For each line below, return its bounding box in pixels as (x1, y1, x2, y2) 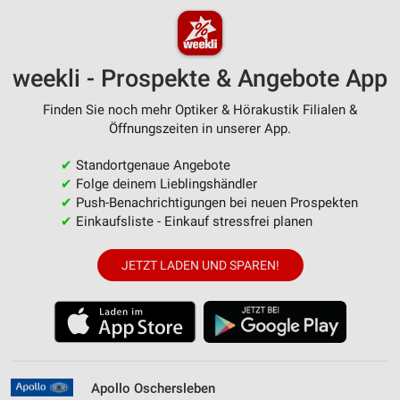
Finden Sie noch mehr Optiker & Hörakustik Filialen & (43, 101, 357, 118)
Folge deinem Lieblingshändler (71, 175, 257, 192)
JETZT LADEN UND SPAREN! (121, 257, 279, 272)
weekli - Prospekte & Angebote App (12, 63, 387, 93)
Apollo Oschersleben (91, 379, 215, 396)
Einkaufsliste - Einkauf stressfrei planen (71, 212, 312, 229)
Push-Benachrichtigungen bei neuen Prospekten (71, 194, 358, 211)
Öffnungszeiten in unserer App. (109, 120, 291, 137)
